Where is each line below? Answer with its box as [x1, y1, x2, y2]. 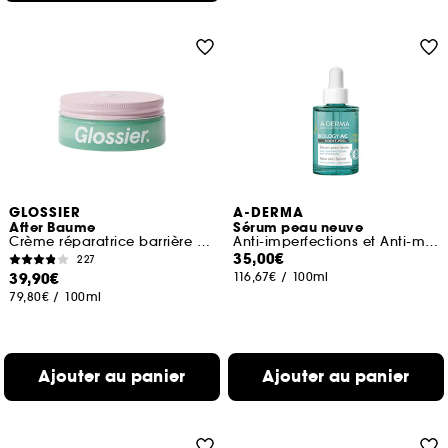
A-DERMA [233, 204, 305, 222]
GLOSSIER [9, 204, 82, 222]
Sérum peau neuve [233, 219, 364, 237]
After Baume [9, 219, 96, 237]
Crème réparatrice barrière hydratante [196, 233, 210, 250]
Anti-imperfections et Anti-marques [425, 233, 439, 250]
